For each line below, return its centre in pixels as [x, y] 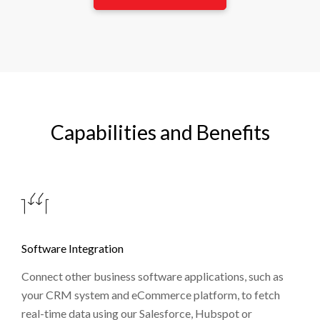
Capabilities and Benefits [160, 132]
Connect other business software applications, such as [152, 276]
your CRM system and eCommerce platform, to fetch [151, 295]
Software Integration [72, 248]
